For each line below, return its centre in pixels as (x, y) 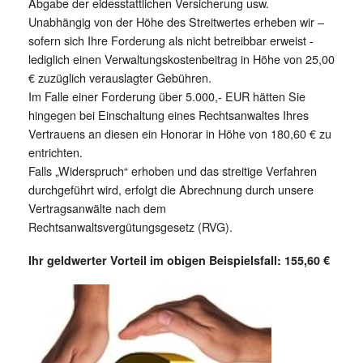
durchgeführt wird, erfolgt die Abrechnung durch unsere (171, 189)
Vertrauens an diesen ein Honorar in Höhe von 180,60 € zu (180, 133)
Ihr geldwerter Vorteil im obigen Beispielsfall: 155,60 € (179, 260)
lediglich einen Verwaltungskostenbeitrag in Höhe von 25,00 (181, 58)
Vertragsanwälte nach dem (97, 207)
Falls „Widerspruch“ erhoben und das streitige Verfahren (173, 170)
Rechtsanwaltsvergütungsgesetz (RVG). (130, 226)
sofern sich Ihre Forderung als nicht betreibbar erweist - (171, 40)
